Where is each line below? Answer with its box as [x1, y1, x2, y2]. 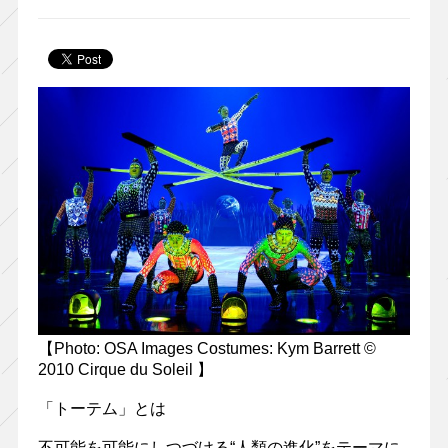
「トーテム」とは [37, 400, 166, 418]
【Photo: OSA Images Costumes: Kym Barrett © [37, 340, 376, 358]
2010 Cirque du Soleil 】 [37, 361, 213, 379]
